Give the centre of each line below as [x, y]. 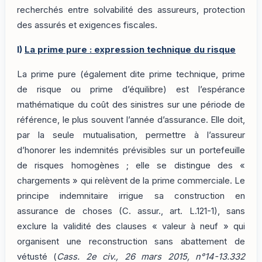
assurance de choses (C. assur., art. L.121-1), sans [131, 211]
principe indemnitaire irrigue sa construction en [131, 196]
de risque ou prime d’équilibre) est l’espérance [131, 90]
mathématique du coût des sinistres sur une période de [131, 105]
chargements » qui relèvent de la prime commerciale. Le [131, 181]
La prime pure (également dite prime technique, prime [131, 75]
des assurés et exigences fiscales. [87, 25]
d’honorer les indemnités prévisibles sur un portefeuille [131, 151]
